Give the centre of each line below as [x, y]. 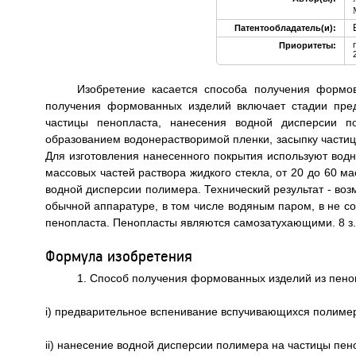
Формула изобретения [118, 255]
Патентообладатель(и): [285, 28]
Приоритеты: [307, 45]
